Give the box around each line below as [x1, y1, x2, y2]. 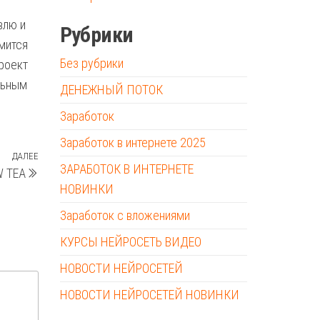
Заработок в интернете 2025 [59, 135, 206, 150]
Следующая [37, 151, 99, 166]
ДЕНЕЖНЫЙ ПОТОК [59, 82, 163, 97]
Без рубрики [59, 56, 124, 71]
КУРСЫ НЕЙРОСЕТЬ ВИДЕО [59, 234, 201, 249]
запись [37, 171, 73, 186]
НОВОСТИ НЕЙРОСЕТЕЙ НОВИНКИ [59, 287, 239, 302]
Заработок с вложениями [59, 208, 190, 223]
